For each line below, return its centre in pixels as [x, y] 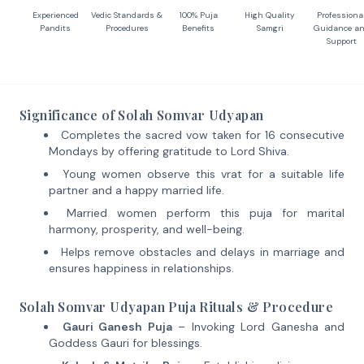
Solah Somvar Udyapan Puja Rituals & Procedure [176, 307]
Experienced [55, 15]
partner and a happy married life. [136, 190]
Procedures [127, 28]
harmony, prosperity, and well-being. [147, 229]
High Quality [270, 15]
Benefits [198, 28]
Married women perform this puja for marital [206, 213]
